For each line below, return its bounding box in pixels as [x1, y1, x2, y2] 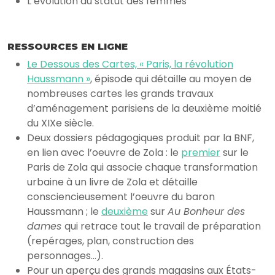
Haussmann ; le [27, 204, 101, 219]
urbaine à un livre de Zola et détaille [27, 175, 198, 190]
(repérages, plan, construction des [27, 234, 194, 249]
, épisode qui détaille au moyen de [90, 72, 252, 87]
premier [181, 145, 220, 160]
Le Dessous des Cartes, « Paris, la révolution [27, 57, 233, 72]
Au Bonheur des [168, 204, 245, 219]
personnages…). [27, 249, 103, 263]
